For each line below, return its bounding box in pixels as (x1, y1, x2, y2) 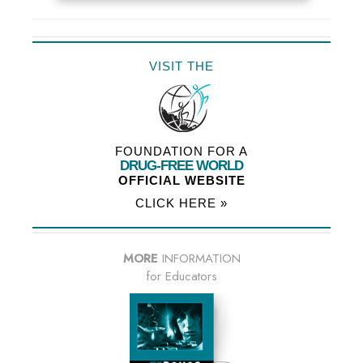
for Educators (146, 267, 217, 286)
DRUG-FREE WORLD (120, 158, 243, 174)
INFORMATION (157, 250, 241, 268)
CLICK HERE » (135, 196, 228, 211)
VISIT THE (149, 59, 214, 74)
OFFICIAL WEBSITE (117, 173, 246, 188)
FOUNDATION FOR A (115, 144, 248, 159)
